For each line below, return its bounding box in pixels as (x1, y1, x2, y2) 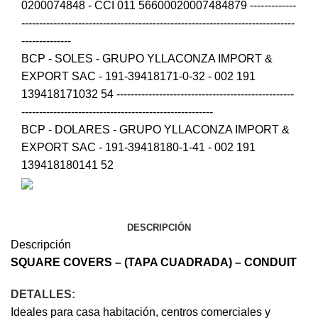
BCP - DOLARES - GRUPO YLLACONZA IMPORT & (21, 124, 290, 136)
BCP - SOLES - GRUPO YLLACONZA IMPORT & (21, 53, 273, 65)
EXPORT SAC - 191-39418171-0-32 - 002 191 (21, 70, 256, 83)
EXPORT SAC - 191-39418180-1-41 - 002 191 (21, 141, 256, 154)
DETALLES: (11, 288, 75, 301)
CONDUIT (244, 256, 297, 269)
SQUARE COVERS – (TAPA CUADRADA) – (11, 256, 244, 269)
